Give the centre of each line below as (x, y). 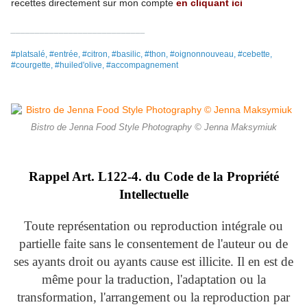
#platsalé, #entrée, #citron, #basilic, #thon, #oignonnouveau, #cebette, (142, 54)
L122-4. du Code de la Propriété (188, 177)
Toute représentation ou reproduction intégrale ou (153, 226)
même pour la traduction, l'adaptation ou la (153, 280)
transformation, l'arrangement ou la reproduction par (153, 297)
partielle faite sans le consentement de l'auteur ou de (153, 244)
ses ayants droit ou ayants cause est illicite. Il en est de (153, 262)
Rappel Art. (61, 177)
